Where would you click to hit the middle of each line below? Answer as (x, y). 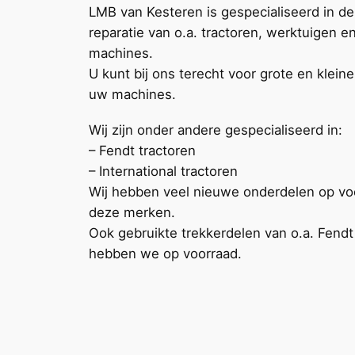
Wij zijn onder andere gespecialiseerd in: (216, 130)
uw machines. (132, 95)
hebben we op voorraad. (165, 254)
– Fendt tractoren (142, 151)
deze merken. (132, 213)
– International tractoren (163, 172)
